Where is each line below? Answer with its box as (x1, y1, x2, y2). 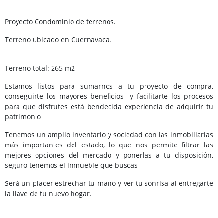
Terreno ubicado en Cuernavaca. (5, 35, 111, 44)
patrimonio (5, 111, 43, 121)
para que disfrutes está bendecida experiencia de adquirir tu (5, 101, 213, 111)
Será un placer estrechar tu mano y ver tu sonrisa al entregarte (5, 178, 213, 188)
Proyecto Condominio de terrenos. (5, 17, 116, 26)
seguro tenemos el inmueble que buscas (5, 160, 138, 170)
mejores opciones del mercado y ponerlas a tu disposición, (5, 150, 213, 160)
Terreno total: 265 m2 (5, 63, 75, 73)
